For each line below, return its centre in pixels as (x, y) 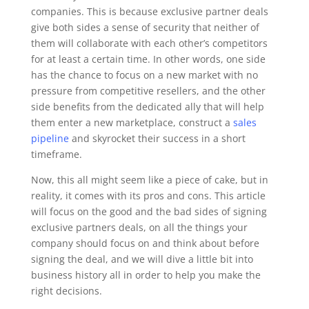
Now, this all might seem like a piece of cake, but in (149, 180)
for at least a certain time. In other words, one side (148, 59)
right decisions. (66, 291)
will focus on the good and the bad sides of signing (149, 212)
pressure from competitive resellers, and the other (148, 91)
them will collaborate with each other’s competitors (149, 43)
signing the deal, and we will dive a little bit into (142, 259)
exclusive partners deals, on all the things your (139, 228)
